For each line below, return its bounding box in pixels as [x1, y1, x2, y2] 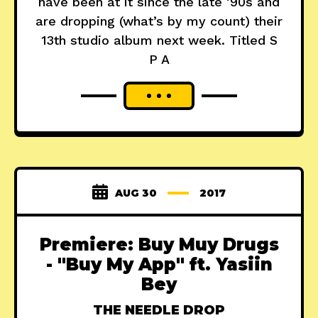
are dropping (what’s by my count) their [35, 13, 283, 29]
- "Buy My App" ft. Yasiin [45, 254, 273, 275]
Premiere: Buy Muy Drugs [39, 234, 279, 256]
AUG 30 [115, 187, 157, 200]
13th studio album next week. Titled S [40, 33, 278, 48]
